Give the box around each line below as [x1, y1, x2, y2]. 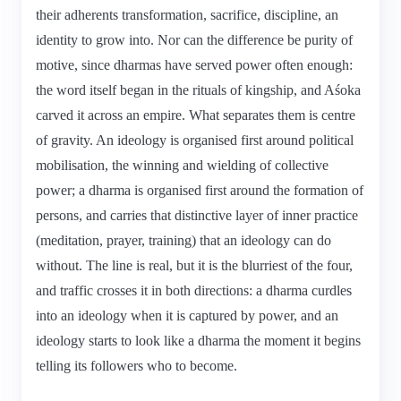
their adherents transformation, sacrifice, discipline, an [36, 6, 338, 22]
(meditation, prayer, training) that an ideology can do [36, 232, 331, 248]
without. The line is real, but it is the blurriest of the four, [36, 257, 353, 273]
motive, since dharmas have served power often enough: [36, 56, 353, 73]
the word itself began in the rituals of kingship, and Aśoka [36, 81, 361, 98]
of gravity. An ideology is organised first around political [36, 132, 354, 148]
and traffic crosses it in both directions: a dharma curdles [36, 282, 352, 298]
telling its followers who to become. [36, 357, 237, 373]
